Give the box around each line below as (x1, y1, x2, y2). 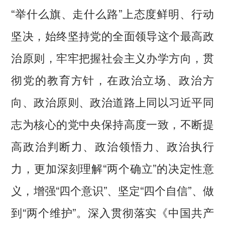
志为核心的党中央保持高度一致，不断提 (11, 116, 214, 132)
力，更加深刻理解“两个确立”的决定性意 (11, 160, 214, 176)
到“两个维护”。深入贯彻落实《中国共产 (11, 204, 214, 220)
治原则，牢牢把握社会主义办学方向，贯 (11, 49, 214, 66)
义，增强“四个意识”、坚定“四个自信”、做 (11, 182, 214, 198)
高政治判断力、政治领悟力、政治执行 (11, 138, 214, 154)
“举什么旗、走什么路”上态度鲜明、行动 (11, 5, 214, 22)
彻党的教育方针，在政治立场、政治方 (11, 71, 214, 88)
